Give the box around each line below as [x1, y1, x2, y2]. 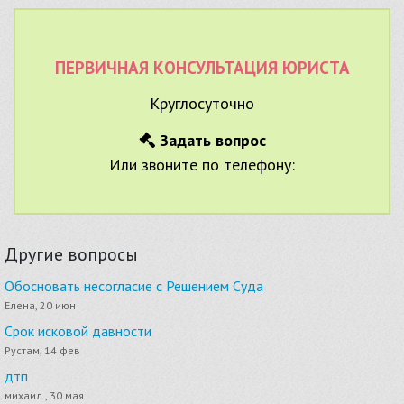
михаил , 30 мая [5, 388, 84, 402]
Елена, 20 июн [5, 298, 76, 312]
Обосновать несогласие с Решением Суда [5, 276, 263, 295]
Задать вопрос [154, 129, 266, 151]
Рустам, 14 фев [5, 343, 80, 357]
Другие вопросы [5, 242, 138, 266]
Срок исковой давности [5, 321, 151, 340]
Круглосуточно [150, 92, 254, 114]
